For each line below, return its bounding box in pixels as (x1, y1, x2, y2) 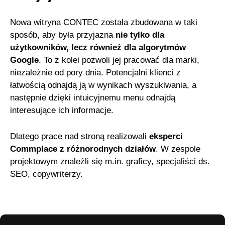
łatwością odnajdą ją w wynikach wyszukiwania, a (10, 80, 197, 90)
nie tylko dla (116, 30, 165, 40)
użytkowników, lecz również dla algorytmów (10, 43, 186, 53)
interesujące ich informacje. (10, 105, 114, 116)
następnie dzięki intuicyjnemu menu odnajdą (10, 93, 176, 103)
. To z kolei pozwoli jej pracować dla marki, (39, 55, 200, 65)
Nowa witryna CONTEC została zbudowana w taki (10, 18, 198, 28)
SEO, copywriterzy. (10, 169, 83, 179)
